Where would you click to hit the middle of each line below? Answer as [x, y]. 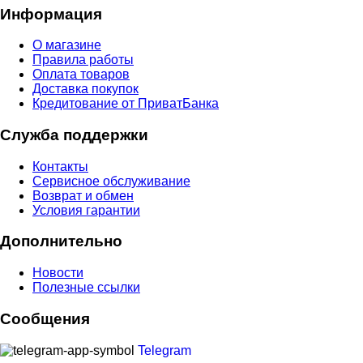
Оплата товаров [81, 75]
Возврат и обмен [83, 195]
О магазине [67, 45]
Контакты [60, 166]
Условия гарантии [86, 210]
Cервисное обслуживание [111, 181]
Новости [58, 273]
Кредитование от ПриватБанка [126, 104]
